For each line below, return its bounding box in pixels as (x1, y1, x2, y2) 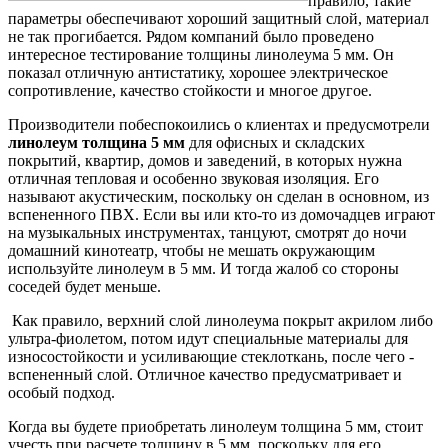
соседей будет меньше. (8, 278, 161, 296)
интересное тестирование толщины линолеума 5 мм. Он (8, 46, 394, 64)
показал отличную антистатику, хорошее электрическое (8, 64, 388, 82)
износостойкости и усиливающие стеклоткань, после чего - (8, 348, 414, 366)
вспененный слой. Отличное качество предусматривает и (8, 366, 402, 384)
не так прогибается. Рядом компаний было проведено (8, 28, 374, 46)
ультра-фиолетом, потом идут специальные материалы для (8, 330, 408, 348)
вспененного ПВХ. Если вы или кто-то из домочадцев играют (8, 206, 435, 224)
